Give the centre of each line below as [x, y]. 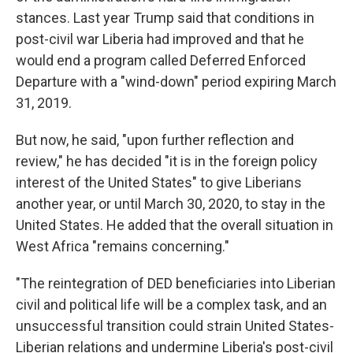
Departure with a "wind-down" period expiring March [176, 82]
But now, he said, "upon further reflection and [155, 140]
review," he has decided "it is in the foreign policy [167, 162]
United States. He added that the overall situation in [175, 225]
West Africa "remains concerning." [123, 247]
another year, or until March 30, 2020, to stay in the [171, 204]
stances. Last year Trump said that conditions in [165, 18]
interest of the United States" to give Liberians [159, 183]
